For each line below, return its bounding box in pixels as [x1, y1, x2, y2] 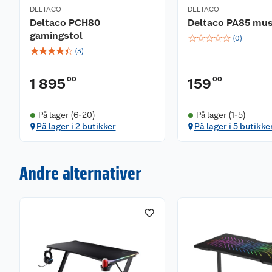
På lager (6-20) [38, 110, 95, 120]
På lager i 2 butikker [36, 121, 116, 131]
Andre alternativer [19, 162, 141, 184]
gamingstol [30, 30, 83, 41]
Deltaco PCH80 [30, 17, 100, 29]
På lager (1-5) [195, 110, 246, 120]
